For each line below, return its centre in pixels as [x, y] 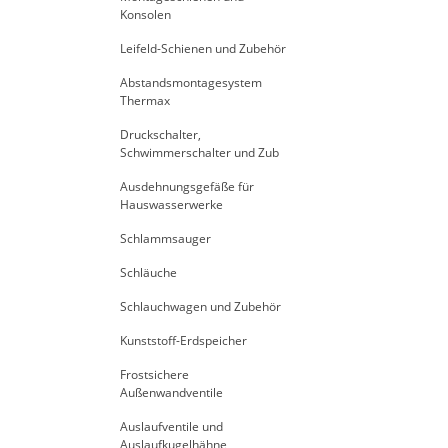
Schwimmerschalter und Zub [199, 152]
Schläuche [148, 272]
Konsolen [145, 14]
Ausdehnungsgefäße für [187, 186]
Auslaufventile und [171, 426]
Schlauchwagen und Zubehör [200, 306]
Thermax [145, 100]
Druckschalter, [160, 134]
